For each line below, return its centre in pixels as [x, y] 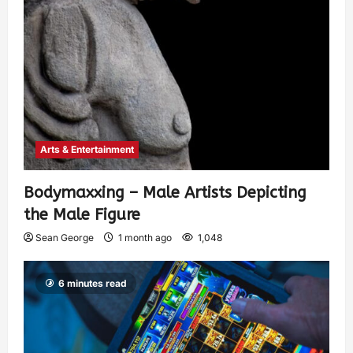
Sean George [65, 237]
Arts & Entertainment [87, 149]
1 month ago [145, 237]
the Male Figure [82, 214]
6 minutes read [93, 283]
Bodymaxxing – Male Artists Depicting [165, 192]
